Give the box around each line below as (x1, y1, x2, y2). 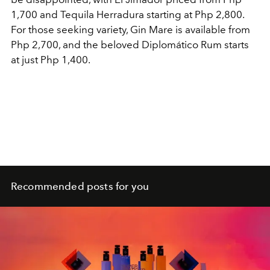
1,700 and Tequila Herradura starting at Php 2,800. (11, 8, 244, 21)
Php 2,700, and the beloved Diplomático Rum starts (11, 39, 249, 51)
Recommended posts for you (11, 180, 149, 193)
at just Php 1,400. (11, 54, 90, 66)
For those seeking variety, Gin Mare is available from (11, 24, 250, 36)
